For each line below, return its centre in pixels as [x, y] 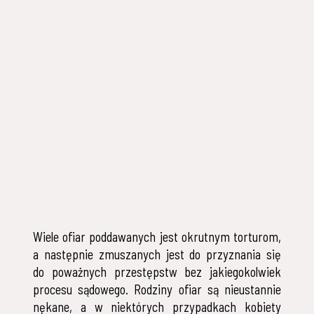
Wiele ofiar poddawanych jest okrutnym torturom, [157, 237]
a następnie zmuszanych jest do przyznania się [157, 255]
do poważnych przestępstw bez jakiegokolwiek [157, 272]
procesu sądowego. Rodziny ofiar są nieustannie [157, 290]
